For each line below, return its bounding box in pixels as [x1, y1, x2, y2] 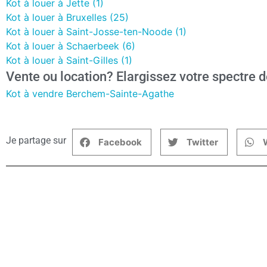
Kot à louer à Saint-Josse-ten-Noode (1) [6, 26, 187, 38]
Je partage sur [6, 135, 66, 147]
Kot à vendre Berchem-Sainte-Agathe [6, 88, 174, 100]
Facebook [98, 136, 142, 148]
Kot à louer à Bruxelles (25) [6, 11, 129, 24]
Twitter [187, 136, 218, 148]
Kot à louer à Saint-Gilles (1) [6, 54, 132, 67]
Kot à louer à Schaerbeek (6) [6, 40, 135, 52]
